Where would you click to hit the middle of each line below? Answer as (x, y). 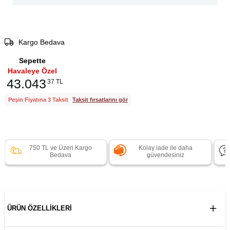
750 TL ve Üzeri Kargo (61, 148)
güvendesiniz (165, 155)
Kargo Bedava (40, 42)
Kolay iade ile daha (165, 148)
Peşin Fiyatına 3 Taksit (39, 100)
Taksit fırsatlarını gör (100, 100)
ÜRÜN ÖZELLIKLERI (39, 208)
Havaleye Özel (32, 71)
